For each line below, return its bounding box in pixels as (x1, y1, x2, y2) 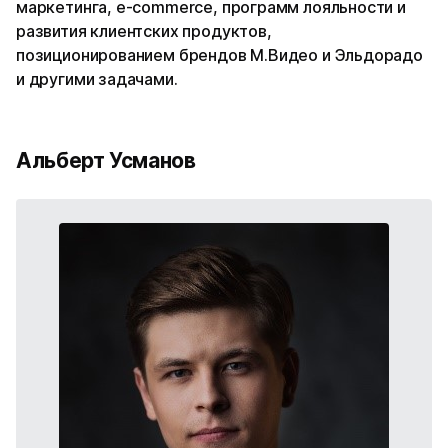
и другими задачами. (16, 68, 178, 89)
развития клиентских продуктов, (16, 20, 272, 41)
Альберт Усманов (16, 147, 196, 173)
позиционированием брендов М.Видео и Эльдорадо (16, 44, 423, 65)
